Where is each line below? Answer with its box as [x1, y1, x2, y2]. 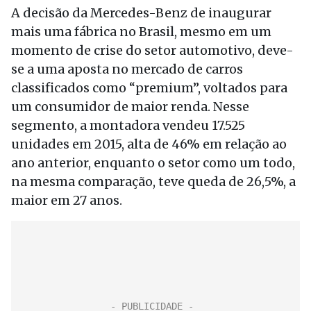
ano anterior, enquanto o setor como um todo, [11, 155, 295, 171]
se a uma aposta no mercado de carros [11, 61, 243, 77]
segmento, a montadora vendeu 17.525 [11, 117, 245, 133]
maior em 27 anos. [11, 192, 122, 208]
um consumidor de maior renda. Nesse [11, 99, 249, 115]
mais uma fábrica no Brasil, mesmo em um [11, 24, 271, 40]
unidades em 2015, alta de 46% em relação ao [11, 136, 287, 152]
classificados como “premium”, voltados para [11, 80, 287, 96]
